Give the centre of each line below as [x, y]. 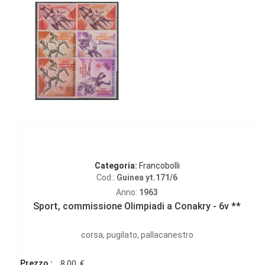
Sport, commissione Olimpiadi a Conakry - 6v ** [137, 206]
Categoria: [116, 166]
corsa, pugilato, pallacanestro [137, 235]
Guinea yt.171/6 [147, 178]
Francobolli [158, 166]
